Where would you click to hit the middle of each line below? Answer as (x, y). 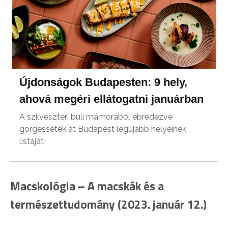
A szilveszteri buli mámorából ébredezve (96, 117)
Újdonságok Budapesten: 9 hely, (104, 82)
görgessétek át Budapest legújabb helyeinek (103, 129)
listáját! (33, 141)
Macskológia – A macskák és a (87, 186)
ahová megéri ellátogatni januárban (112, 99)
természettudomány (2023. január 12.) (108, 204)
